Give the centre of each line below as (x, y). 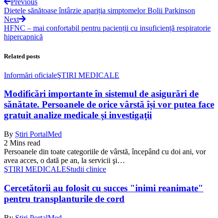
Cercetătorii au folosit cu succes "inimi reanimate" (104, 188)
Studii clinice (86, 169)
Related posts (22, 56)
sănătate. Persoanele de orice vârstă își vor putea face (109, 105)
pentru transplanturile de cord (64, 199)
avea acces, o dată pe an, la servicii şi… (64, 161)
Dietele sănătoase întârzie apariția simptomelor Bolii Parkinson (100, 11)
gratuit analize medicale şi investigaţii (78, 115)
